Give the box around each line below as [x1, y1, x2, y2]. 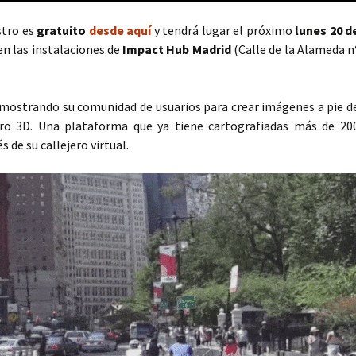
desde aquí [88, 21, 151, 38]
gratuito [37, 21, 89, 38]
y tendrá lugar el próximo [151, 21, 295, 38]
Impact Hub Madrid [122, 41, 231, 57]
